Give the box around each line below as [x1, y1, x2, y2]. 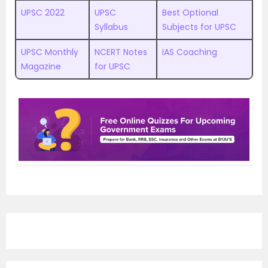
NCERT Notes [95, 46, 147, 58]
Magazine [21, 60, 61, 72]
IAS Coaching [162, 46, 217, 58]
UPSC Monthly [21, 46, 78, 58]
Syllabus [95, 21, 128, 33]
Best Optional [162, 7, 218, 19]
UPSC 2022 [21, 7, 65, 19]
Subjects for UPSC [162, 21, 236, 33]
